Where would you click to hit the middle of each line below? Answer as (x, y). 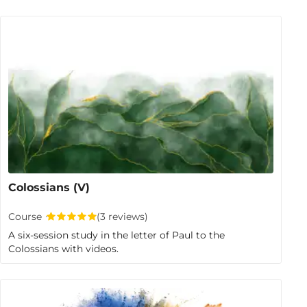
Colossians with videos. (64, 248)
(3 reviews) (122, 217)
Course (25, 217)
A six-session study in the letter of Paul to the (117, 235)
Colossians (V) (49, 187)
